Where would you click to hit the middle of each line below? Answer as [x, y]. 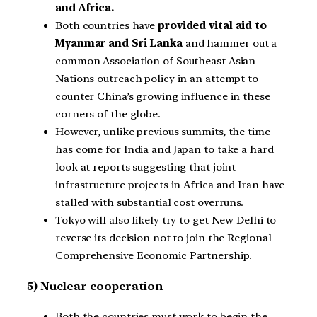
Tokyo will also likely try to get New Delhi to [166, 220]
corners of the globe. [108, 114]
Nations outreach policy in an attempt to [157, 79]
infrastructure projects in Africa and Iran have [170, 185]
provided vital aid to [212, 26]
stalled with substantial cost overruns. [150, 203]
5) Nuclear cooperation [95, 286]
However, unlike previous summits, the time [163, 132]
